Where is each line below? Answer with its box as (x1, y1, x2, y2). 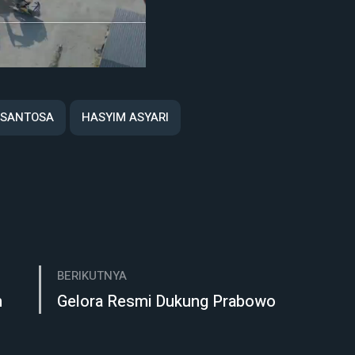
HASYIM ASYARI (82, 109, 169, 127)
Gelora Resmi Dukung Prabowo (57, 290, 276, 314)
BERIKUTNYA (57, 267, 127, 285)
